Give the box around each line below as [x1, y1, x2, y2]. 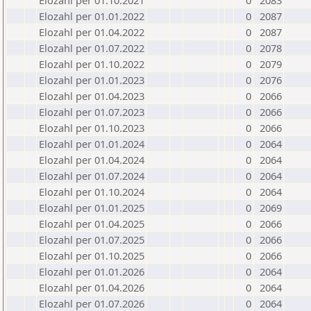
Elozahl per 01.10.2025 [39, 249, 144, 262]
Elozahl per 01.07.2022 [39, 41, 144, 55]
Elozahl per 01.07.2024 [39, 169, 144, 183]
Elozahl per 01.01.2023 [39, 73, 144, 87]
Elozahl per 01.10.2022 [39, 57, 144, 71]
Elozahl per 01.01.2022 [39, 9, 144, 23]
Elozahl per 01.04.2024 [39, 153, 144, 167]
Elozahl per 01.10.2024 [39, 185, 144, 199]
